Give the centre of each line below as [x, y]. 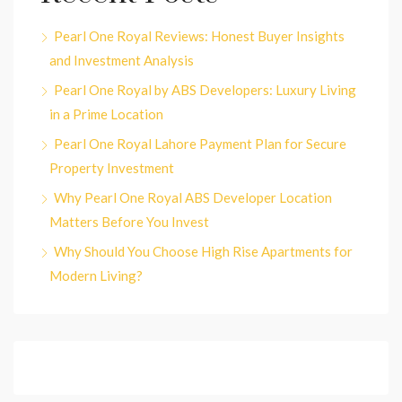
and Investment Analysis [122, 60]
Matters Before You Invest [129, 221]
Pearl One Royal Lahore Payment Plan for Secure [200, 143]
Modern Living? [96, 275]
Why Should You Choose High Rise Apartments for [203, 251]
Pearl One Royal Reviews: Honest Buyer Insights [199, 35]
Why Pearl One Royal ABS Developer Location [193, 197]
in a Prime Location [106, 114]
